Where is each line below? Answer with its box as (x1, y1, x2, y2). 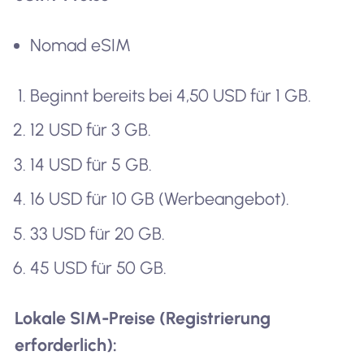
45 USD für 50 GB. (30, 258, 167, 279)
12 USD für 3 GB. (30, 119, 152, 141)
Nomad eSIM (30, 34, 132, 55)
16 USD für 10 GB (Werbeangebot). (30, 188, 290, 210)
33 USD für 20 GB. (30, 223, 166, 244)
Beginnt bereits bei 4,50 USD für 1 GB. (30, 84, 312, 106)
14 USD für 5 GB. (30, 154, 153, 175)
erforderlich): (14, 335, 117, 356)
